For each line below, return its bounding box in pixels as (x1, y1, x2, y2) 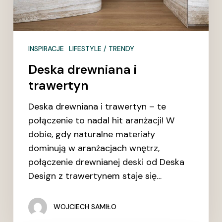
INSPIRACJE (28, 44, 64, 53)
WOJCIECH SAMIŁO (53, 202, 116, 211)
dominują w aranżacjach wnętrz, (28, 142, 160, 154)
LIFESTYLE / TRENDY (68, 44, 134, 53)
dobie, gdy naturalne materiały (28, 128, 155, 140)
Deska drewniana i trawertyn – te (28, 100, 166, 112)
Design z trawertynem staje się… (28, 169, 162, 182)
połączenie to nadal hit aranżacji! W (28, 114, 174, 126)
